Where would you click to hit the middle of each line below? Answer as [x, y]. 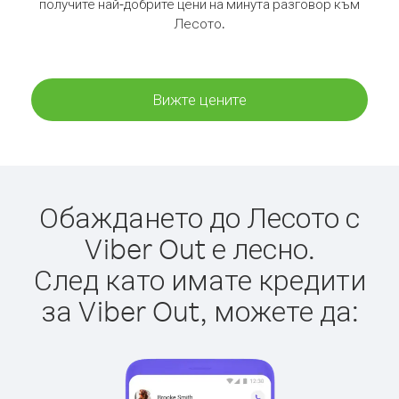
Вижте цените [199, 99]
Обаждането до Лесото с [199, 217]
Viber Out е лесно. [199, 248]
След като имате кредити [199, 279]
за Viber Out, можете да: [199, 310]
